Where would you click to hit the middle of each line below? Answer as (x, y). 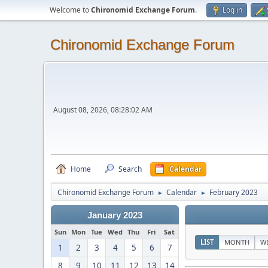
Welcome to (70, 10)
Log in (232, 10)
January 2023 (115, 215)
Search (130, 169)
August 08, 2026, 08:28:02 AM (103, 110)
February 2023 (234, 192)
